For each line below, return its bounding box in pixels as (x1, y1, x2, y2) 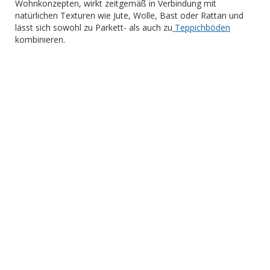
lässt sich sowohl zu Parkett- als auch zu (15, 21, 172, 33)
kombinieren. (15, 33, 65, 45)
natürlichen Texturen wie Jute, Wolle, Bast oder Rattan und (15, 9, 243, 21)
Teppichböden (172, 21, 230, 33)
